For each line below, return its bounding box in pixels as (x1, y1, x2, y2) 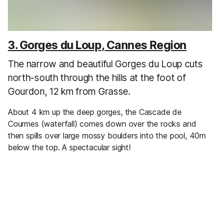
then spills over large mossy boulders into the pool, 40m (8, 131, 206, 141)
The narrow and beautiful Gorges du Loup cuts (8, 58, 203, 70)
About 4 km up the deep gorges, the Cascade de (8, 107, 182, 117)
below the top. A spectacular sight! (8, 142, 131, 153)
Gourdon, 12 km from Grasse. (8, 85, 131, 98)
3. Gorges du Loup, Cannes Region (8, 38, 187, 52)
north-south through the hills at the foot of (8, 72, 186, 84)
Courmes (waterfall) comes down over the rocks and (8, 119, 196, 129)
